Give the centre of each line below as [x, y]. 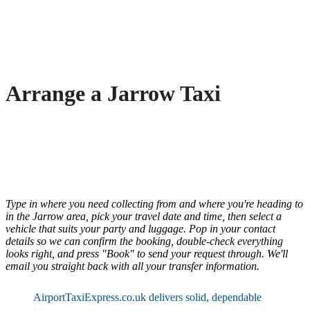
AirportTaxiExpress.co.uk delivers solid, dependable [147, 298]
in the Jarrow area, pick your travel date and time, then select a [144, 217]
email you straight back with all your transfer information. [133, 266]
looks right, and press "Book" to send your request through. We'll [147, 254]
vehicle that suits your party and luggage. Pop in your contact [140, 229]
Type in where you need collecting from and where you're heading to [154, 204]
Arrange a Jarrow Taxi [113, 93]
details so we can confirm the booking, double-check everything [144, 241]
